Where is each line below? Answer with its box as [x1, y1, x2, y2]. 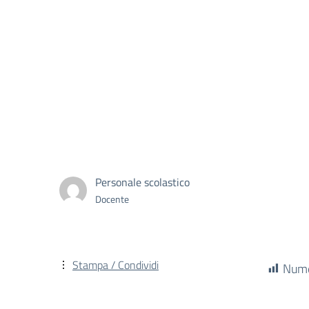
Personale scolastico [95, 173, 190, 190]
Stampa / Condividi [72, 257, 159, 273]
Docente [95, 191, 129, 206]
